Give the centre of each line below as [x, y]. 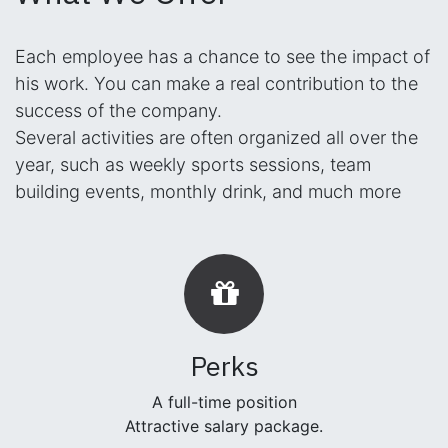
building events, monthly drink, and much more [208, 191]
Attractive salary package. [224, 426]
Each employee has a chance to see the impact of [222, 56]
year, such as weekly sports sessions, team [193, 164]
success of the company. [118, 110]
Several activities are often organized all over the [216, 137]
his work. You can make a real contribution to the [216, 83]
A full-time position [224, 402]
